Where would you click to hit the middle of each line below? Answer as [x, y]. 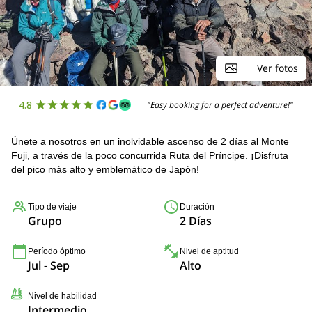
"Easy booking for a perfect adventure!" [220, 104]
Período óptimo [57, 251]
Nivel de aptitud [209, 251]
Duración [197, 207]
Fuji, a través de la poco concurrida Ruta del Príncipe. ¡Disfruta [150, 155]
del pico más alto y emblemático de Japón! [105, 169]
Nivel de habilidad [62, 296]
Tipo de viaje [52, 207]
